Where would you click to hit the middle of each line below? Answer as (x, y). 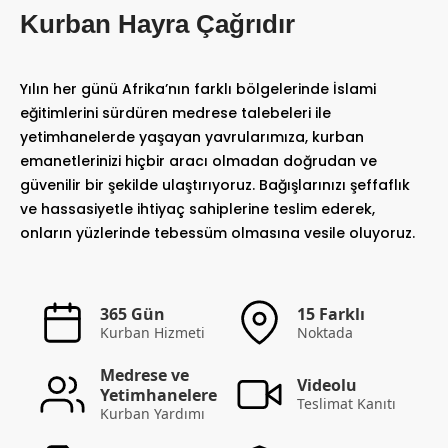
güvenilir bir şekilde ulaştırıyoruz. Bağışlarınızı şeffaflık (215, 185)
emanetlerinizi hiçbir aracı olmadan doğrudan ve (198, 161)
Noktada (325, 332)
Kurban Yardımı (152, 413)
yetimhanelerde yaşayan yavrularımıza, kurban (192, 137)
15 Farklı (331, 313)
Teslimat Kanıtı (346, 403)
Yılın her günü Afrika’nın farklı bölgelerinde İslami (198, 89)
